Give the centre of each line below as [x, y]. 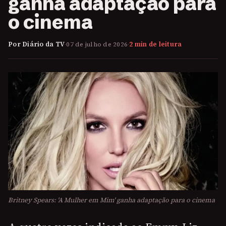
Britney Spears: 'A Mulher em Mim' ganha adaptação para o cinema [111, 200]
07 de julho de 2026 [97, 44]
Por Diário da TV [36, 44]
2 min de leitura [156, 44]
